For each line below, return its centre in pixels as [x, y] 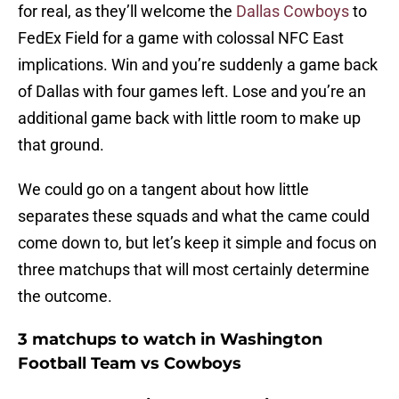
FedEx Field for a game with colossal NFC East [181, 38]
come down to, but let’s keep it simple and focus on [197, 243]
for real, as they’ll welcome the [125, 12]
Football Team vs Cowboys [130, 364]
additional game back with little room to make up [189, 118]
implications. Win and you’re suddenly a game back [198, 65]
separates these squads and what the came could [194, 216]
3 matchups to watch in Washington [170, 340]
